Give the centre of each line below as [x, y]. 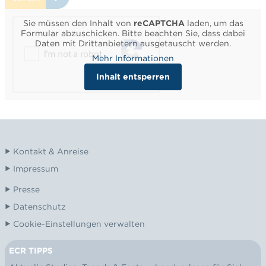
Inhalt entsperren [133, 76]
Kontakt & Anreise [50, 152]
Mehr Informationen [133, 58]
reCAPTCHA [159, 23]
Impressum [35, 169]
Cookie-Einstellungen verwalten [79, 224]
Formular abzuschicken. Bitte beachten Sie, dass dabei [133, 33]
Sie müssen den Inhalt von [78, 23]
